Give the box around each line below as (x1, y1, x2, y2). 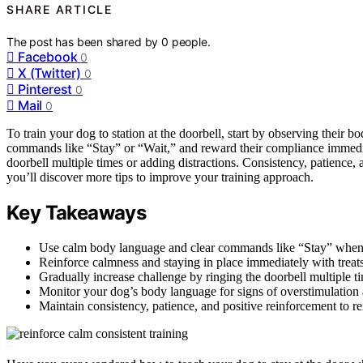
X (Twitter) (18, 64, 81, 81)
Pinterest (18, 80, 73, 97)
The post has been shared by (6, 34, 162, 49)
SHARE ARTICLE (6, 2, 113, 16)
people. (171, 34, 211, 49)
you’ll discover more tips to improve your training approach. (6, 169, 314, 184)
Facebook (18, 48, 78, 65)
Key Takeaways (6, 200, 147, 224)
